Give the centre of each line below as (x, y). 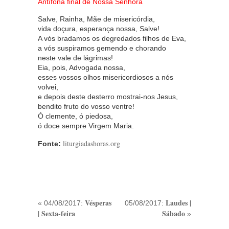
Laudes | (178, 203)
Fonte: (49, 144)
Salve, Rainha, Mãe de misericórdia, (96, 19)
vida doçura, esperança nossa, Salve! (99, 29)
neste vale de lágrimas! (75, 58)
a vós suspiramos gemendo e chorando (102, 48)
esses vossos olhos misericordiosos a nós (106, 77)
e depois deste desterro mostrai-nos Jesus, (108, 97)
